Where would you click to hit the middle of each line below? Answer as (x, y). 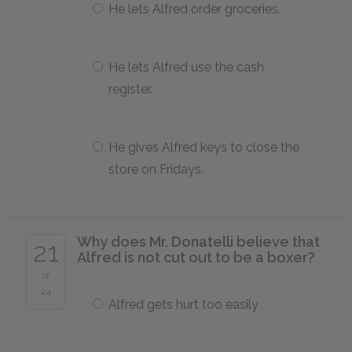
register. (130, 89)
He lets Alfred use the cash (186, 67)
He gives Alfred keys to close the (204, 147)
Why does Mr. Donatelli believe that (198, 242)
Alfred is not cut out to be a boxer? (196, 257)
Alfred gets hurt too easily (183, 304)
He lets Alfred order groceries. (194, 9)
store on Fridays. (156, 169)
